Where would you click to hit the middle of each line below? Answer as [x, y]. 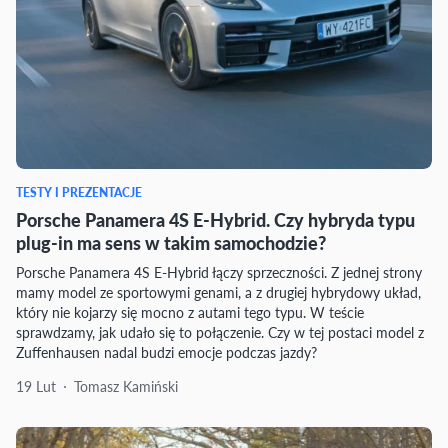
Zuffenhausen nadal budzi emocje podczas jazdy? [166, 352]
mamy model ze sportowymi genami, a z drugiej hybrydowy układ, [218, 292]
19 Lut [36, 386]
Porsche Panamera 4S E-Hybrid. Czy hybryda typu [215, 219]
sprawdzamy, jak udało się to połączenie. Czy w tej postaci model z [220, 332]
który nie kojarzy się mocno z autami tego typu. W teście [190, 312]
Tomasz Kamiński [126, 386]
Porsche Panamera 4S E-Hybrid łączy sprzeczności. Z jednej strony [219, 272]
